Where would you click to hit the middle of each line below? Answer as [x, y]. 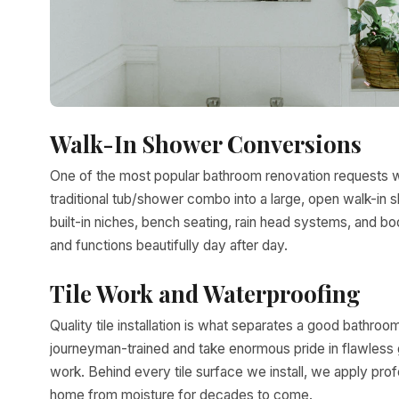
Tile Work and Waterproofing [205, 293]
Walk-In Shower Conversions [206, 144]
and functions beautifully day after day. [169, 245]
